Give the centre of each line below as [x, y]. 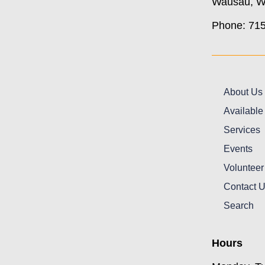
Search [239, 205]
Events [238, 148]
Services [242, 130]
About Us [243, 92]
